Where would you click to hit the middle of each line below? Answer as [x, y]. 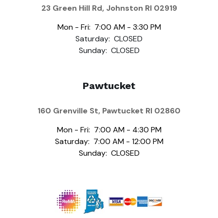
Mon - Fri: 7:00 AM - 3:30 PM [109, 27]
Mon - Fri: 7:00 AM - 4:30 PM [109, 129]
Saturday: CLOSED [109, 39]
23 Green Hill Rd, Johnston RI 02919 [109, 8]
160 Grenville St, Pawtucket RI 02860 [109, 110]
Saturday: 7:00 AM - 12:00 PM [109, 141]
